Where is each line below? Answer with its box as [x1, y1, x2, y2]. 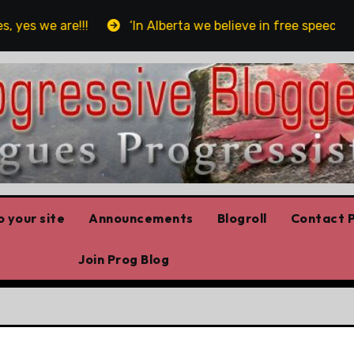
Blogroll [217, 209, 267, 226]
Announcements [88, 209, 194, 226]
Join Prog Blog [78, 250, 169, 267]
